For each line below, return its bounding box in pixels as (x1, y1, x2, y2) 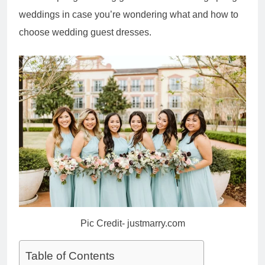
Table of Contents (25, 250, 115, 263)
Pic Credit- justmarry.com (80, 218, 185, 229)
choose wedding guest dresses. (19, 27, 151, 38)
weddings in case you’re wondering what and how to (19, 9, 238, 20)
